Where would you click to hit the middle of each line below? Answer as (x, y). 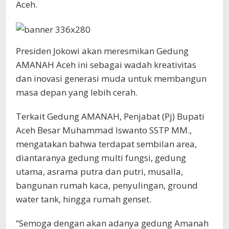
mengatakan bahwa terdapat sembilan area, (106, 144)
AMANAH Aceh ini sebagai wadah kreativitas (106, 64)
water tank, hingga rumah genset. (84, 199)
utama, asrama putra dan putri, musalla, (99, 171)
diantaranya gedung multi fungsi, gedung (101, 157)
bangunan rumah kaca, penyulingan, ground (107, 185)
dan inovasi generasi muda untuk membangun (111, 78)
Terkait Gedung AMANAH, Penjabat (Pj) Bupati (110, 116)
